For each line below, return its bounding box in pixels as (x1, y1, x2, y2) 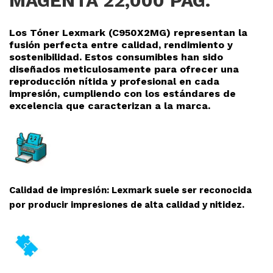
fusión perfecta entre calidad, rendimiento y (9, 39, 233, 51)
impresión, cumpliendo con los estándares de (9, 88, 236, 100)
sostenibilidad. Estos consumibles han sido (9, 51, 223, 63)
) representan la (166, 27, 247, 39)
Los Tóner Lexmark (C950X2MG (9, 27, 166, 39)
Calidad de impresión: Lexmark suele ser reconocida (9, 185, 252, 196)
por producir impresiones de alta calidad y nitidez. (9, 199, 244, 211)
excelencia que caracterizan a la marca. (9, 100, 210, 112)
